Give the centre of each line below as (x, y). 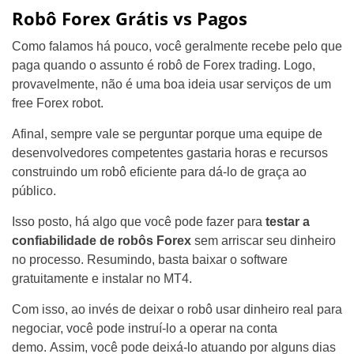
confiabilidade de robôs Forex (102, 241)
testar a (288, 222)
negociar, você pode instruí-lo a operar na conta (145, 329)
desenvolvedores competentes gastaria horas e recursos (170, 153)
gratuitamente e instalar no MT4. (102, 279)
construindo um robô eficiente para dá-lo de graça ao (159, 172)
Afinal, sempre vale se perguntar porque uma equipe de (167, 134)
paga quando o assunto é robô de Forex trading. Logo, (164, 66)
